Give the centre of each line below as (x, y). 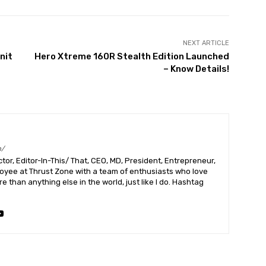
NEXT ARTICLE (206, 43)
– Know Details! (196, 69)
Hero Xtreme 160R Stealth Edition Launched (132, 57)
